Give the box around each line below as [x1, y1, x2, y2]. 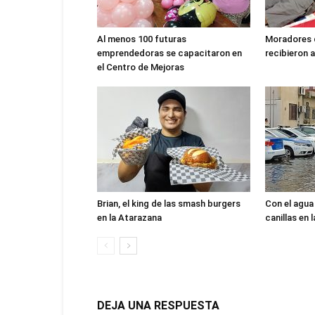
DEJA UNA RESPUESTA [97, 299, 219, 312]
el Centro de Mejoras [97, 62, 184, 72]
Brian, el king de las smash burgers [97, 198, 240, 209]
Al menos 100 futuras [97, 34, 186, 44]
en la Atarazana [97, 212, 162, 223]
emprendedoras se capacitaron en [97, 48, 242, 58]
